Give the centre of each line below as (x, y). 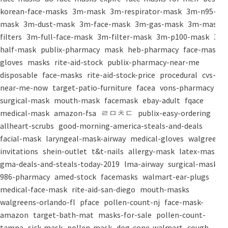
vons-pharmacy (188, 88)
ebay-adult (162, 101)
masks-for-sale (126, 215)
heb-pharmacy (154, 50)
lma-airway (145, 164)
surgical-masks (195, 164)
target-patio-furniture (93, 88)
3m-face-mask (106, 24)
